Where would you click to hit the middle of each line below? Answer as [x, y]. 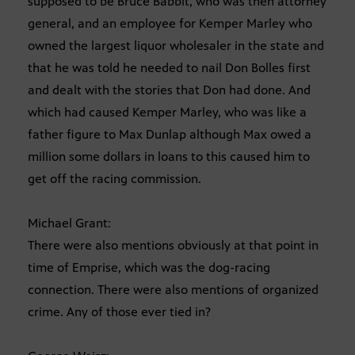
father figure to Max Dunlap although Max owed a [170, 135]
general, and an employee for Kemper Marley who [170, 24]
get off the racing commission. [115, 179]
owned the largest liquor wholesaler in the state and [176, 46]
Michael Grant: [69, 223]
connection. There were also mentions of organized [173, 290]
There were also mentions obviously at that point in [173, 246]
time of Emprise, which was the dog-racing [149, 268]
